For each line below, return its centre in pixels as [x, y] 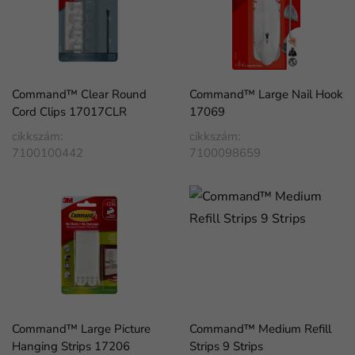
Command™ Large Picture [81, 329]
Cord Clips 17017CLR [69, 112]
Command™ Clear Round [79, 94]
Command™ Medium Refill [260, 329]
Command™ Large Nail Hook [266, 94]
